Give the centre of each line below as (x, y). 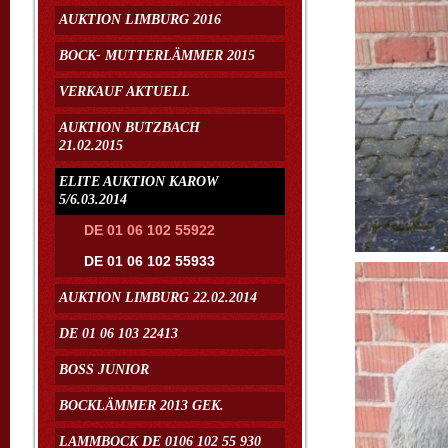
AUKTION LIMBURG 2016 (140, 19)
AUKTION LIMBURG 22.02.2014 (158, 297)
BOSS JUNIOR (104, 369)
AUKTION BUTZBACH (129, 127)
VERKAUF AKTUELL (124, 91)
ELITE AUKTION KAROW (138, 181)
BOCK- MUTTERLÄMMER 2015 (157, 55)
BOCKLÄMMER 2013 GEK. (141, 405)
